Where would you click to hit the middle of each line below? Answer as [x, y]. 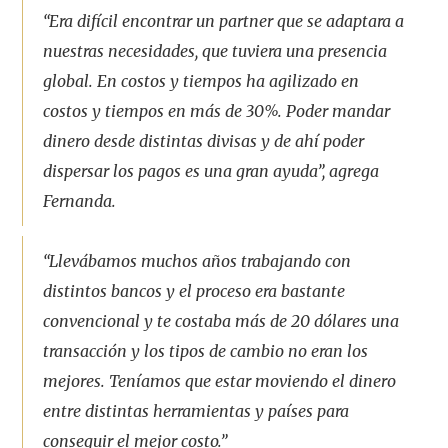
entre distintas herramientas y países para [196, 411]
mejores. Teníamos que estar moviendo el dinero [220, 381]
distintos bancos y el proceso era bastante [194, 291]
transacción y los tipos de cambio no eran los [206, 351]
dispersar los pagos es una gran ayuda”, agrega [211, 171]
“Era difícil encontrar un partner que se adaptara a [224, 21]
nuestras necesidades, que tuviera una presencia [215, 51]
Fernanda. [80, 201]
